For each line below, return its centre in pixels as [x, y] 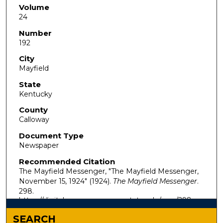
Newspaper [39, 146]
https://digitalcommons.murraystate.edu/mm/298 [105, 200]
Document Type [51, 136]
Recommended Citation [67, 161]
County [33, 110]
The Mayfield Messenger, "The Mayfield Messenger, [109, 171]
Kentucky [35, 94]
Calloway [34, 120]
